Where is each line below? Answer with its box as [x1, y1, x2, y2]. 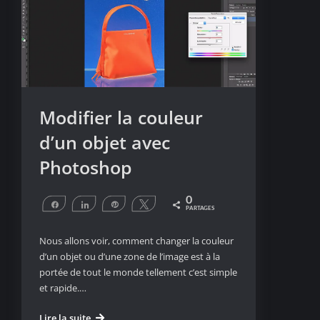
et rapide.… [39, 281, 86, 295]
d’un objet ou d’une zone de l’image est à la [39, 250, 220, 264]
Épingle [126, 200, 150, 207]
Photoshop [39, 155, 132, 180]
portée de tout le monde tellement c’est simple [39, 266, 237, 279]
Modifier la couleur [39, 105, 203, 130]
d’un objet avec [39, 130, 170, 155]
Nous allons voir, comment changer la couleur [39, 234, 234, 248]
